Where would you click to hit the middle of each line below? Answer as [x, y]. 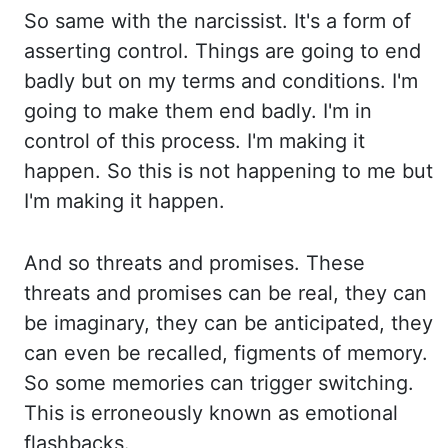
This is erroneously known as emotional [211, 413]
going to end [361, 51]
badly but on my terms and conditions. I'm [221, 81]
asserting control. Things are [162, 51]
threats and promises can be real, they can [225, 293]
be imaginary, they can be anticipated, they [228, 323]
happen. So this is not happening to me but [228, 171]
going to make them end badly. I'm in [198, 111]
